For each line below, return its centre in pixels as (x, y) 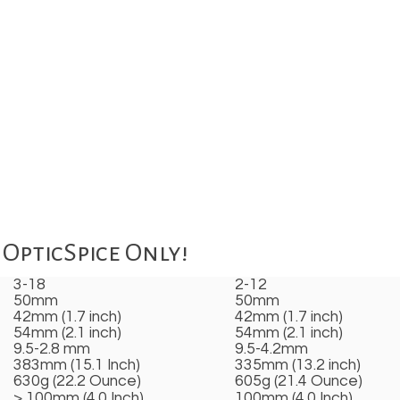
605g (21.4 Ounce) (299, 382)
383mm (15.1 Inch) (77, 366)
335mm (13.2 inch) (298, 366)
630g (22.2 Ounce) (77, 382)
